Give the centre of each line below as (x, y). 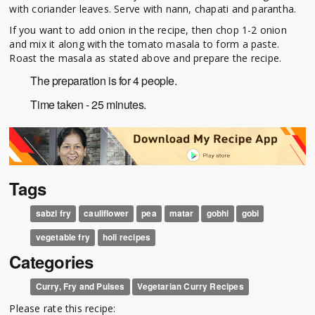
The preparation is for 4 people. (104, 81)
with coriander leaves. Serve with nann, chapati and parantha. (153, 9)
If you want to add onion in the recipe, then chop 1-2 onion (148, 30)
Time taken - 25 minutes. (88, 105)
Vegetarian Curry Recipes (191, 287)
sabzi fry (53, 213)
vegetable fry (63, 237)
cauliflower (107, 213)
